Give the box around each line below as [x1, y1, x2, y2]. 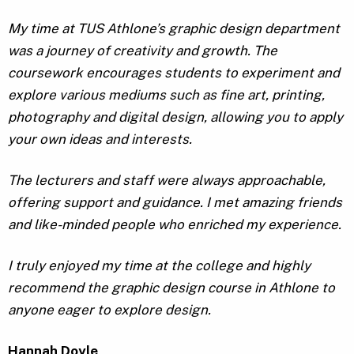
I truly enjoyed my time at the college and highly [8, 258, 311, 274]
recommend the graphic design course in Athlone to [8, 280, 335, 296]
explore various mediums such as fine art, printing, [8, 87, 325, 104]
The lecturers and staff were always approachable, [8, 172, 326, 189]
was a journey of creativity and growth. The [8, 43, 277, 59]
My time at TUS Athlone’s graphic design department [8, 21, 340, 37]
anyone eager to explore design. [8, 302, 211, 318]
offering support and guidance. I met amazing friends [8, 194, 342, 211]
